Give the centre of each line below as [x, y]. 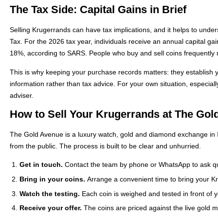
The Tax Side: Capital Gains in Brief [98, 10]
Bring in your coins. [52, 179]
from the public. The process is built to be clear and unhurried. [105, 146]
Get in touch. [41, 165]
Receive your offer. [50, 208]
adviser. [22, 95]
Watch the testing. [49, 193]
